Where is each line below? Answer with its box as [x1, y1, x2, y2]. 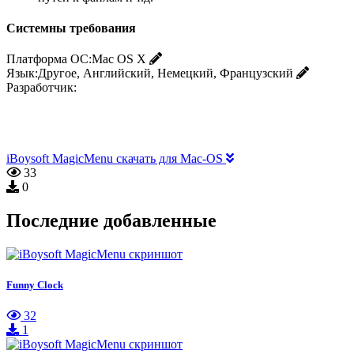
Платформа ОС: [6, 52, 92, 66]
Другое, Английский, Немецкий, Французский [38, 66, 293, 81]
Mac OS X [92, 52, 146, 66]
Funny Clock [6, 279, 63, 292]
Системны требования [6, 21, 136, 35]
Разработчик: [6, 81, 77, 95]
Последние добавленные [6, 210, 217, 232]
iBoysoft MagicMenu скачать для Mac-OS [6, 152, 226, 166]
